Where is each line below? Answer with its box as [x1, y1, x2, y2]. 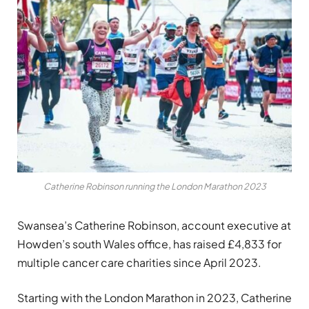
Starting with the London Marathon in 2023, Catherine [17, 290, 292, 306]
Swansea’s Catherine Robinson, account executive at [17, 218, 291, 233]
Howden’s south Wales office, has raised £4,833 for [17, 237, 281, 252]
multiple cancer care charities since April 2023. [17, 255, 261, 270]
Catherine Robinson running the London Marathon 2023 [43, 181, 266, 192]
